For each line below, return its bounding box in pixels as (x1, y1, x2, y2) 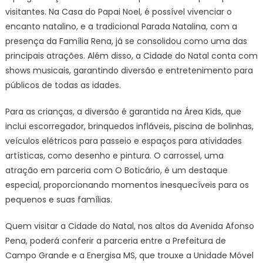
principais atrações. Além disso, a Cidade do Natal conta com (5, 50, 258, 62)
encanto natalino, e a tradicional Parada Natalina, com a (5, 21, 237, 32)
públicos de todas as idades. (5, 79, 121, 91)
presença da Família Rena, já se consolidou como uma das (5, 35, 247, 47)
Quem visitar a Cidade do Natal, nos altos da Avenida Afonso (5, 220, 254, 232)
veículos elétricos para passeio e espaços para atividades (5, 135, 242, 147)
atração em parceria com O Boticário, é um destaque (5, 164, 228, 176)
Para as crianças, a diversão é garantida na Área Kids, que (5, 106, 241, 117)
